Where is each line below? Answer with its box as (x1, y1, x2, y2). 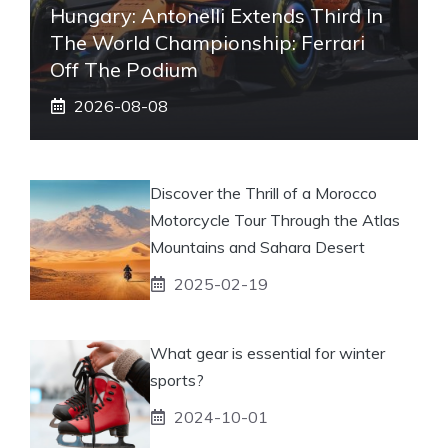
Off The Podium (50, 56, 198, 82)
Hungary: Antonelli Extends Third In (50, 2, 383, 28)
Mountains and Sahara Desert (150, 236, 365, 257)
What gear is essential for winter (150, 342, 385, 363)
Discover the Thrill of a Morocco (150, 182, 377, 203)
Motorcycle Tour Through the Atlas (150, 209, 400, 230)
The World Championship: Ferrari (50, 29, 365, 55)
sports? (150, 369, 204, 390)
